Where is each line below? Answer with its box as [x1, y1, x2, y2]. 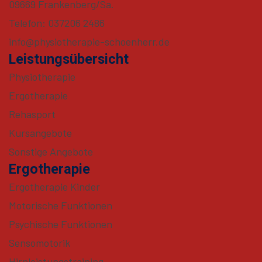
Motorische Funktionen [9, 198, 112, 212]
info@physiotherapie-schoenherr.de [9, 35, 170, 48]
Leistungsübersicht [9, 50, 129, 67]
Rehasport [9, 107, 56, 120]
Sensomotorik [9, 236, 70, 249]
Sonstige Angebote [9, 144, 93, 158]
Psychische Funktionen [9, 217, 112, 230]
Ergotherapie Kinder [9, 180, 100, 193]
